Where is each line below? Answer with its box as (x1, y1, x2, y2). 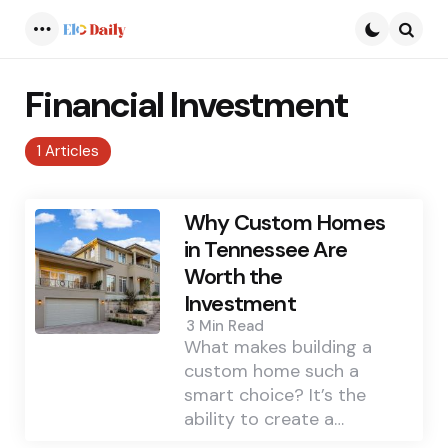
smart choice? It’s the (183, 383, 366, 408)
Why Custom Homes (183, 208, 385, 238)
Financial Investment (25, 81, 348, 128)
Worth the (183, 262, 283, 292)
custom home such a (183, 359, 359, 384)
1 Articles (37, 141, 99, 161)
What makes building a (183, 335, 372, 360)
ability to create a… (183, 407, 344, 432)
